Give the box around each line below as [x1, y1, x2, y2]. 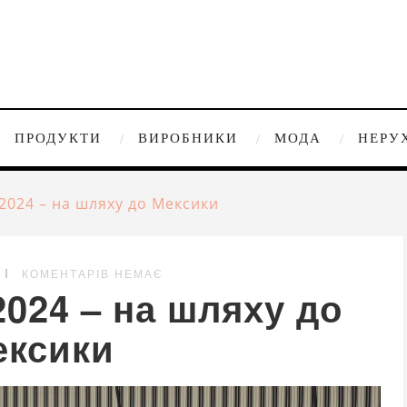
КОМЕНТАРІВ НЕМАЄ [22, 265, 164, 282]
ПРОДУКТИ [14, 131, 102, 146]
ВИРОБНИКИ [137, 131, 238, 146]
